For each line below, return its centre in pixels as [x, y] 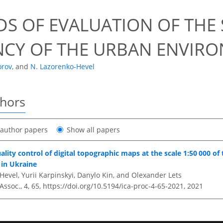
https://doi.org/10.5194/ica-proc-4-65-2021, [114, 186]
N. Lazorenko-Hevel [62, 67]
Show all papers [93, 129]
